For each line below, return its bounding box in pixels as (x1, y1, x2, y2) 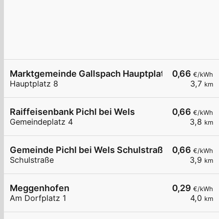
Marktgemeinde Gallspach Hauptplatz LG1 (10, 68, 187, 79)
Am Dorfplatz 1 (10, 193, 66, 203)
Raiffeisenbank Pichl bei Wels (10, 107, 135, 117)
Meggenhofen (10, 183, 69, 194)
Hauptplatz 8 (10, 79, 58, 89)
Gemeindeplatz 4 (10, 117, 73, 127)
